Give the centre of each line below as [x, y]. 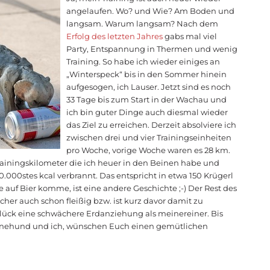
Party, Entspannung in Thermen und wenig [152, 49]
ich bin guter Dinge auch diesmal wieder [147, 112]
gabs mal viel [190, 36]
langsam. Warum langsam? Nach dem [143, 24]
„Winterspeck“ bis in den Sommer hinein [147, 74]
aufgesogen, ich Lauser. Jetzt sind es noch [149, 87]
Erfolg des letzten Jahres [115, 36]
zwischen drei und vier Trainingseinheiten [149, 138]
